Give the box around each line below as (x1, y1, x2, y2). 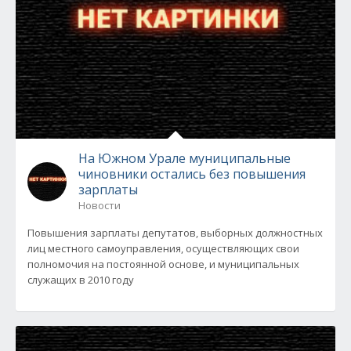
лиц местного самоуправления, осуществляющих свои (27, 241, 299, 255)
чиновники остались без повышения (78, 165, 306, 183)
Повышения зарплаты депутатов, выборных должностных (27, 226, 323, 240)
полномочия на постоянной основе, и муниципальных (27, 257, 299, 271)
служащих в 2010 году (27, 273, 134, 287)
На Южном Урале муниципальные (78, 150, 291, 167)
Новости (78, 198, 121, 212)
